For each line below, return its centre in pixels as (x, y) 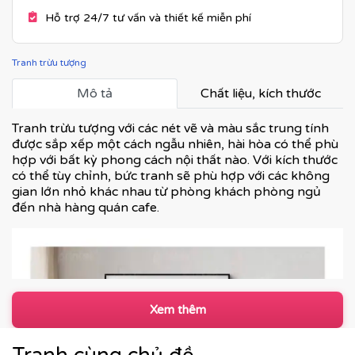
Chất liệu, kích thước (260, 94)
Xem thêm (177, 310)
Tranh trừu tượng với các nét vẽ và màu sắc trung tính (170, 128)
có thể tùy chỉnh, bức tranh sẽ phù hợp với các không (171, 176)
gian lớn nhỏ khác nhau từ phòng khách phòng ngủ (166, 192)
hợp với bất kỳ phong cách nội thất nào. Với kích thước (175, 160)
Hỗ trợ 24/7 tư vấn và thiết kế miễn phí (148, 18)
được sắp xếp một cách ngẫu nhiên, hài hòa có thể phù (175, 144)
